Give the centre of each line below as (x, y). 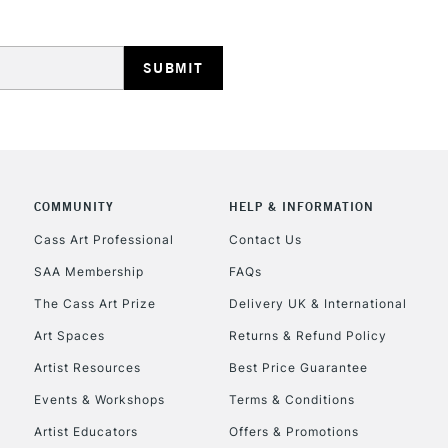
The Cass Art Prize (94, 303)
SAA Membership (88, 271)
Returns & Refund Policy (307, 335)
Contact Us (265, 239)
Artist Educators (85, 431)
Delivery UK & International (317, 303)
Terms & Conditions (291, 399)
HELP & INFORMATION (301, 207)
